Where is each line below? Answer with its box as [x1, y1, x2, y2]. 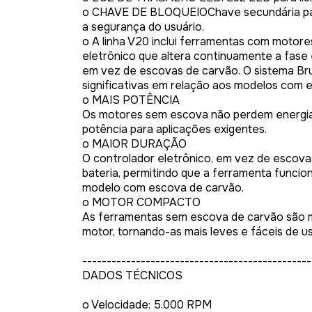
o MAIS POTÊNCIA [82, 93, 180, 107]
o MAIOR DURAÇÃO [82, 136, 187, 151]
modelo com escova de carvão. [82, 180, 244, 195]
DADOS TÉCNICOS [82, 268, 182, 283]
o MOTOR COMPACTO [82, 195, 201, 210]
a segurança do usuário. [82, 19, 204, 34]
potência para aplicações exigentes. [82, 122, 267, 136]
